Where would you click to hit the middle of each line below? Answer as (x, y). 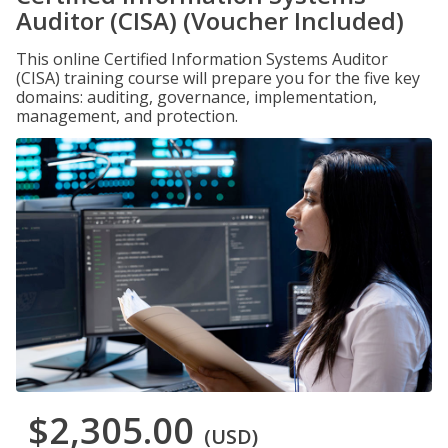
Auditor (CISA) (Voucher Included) (210, 20)
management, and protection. (127, 116)
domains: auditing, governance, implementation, (196, 97)
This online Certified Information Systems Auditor (202, 59)
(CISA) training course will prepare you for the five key (218, 78)
